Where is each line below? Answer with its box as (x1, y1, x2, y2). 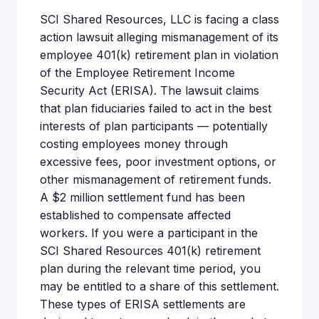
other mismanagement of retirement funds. (40, 172, 271, 187)
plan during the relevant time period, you (40, 261, 261, 276)
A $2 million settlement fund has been (40, 190, 245, 204)
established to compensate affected (40, 208, 231, 222)
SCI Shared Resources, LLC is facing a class (40, 12, 279, 26)
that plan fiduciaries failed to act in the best (40, 101, 271, 115)
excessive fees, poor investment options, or (40, 155, 276, 169)
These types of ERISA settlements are (40, 297, 246, 311)
